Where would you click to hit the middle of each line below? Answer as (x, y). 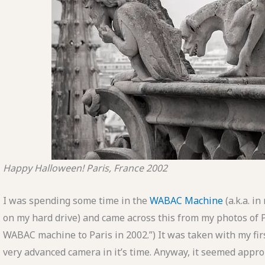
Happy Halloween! (43, 168)
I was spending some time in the (76, 201)
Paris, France (115, 168)
